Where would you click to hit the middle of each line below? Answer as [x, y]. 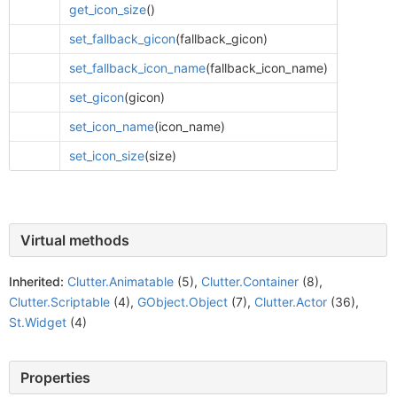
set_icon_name [111, 126]
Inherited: [36, 281]
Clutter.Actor [291, 302]
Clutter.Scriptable [59, 302]
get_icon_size [107, 9]
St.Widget [38, 322]
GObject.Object [183, 302]
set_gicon [96, 97]
